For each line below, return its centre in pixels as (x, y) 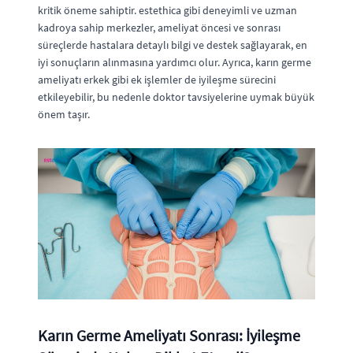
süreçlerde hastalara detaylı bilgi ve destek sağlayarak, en (173, 45)
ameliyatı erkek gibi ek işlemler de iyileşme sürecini (157, 79)
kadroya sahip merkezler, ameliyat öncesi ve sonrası (159, 27)
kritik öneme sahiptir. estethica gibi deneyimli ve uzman (167, 10)
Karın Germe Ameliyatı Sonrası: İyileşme (169, 335)
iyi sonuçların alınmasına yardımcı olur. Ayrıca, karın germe (175, 62)
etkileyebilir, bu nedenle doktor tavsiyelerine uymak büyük (176, 97)
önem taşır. (64, 114)
